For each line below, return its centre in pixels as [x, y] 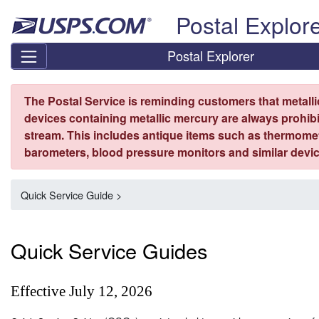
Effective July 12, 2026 [82, 292]
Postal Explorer [211, 56]
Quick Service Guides [109, 251]
